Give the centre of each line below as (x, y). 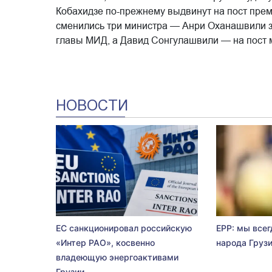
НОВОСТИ (92, 105)
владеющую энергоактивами (117, 257)
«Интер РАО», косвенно (105, 242)
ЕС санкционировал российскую (124, 228)
